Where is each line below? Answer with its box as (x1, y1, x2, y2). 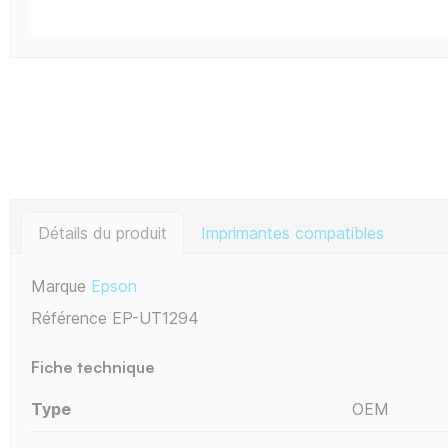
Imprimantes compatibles (201, 222, 384, 243)
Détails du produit (38, 222, 167, 243)
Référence (31, 307, 107, 328)
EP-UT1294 (112, 307, 199, 328)
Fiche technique (31, 356, 155, 377)
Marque (31, 275, 86, 296)
